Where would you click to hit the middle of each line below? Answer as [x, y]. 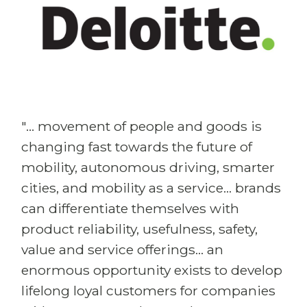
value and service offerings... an [122, 249]
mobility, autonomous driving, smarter [148, 167]
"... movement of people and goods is [142, 126]
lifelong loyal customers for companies [148, 291]
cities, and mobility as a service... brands [151, 188]
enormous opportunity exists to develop [152, 270]
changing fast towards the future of [137, 147]
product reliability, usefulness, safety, [139, 229]
